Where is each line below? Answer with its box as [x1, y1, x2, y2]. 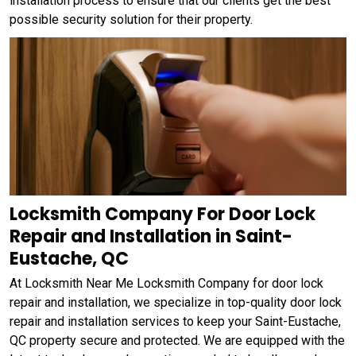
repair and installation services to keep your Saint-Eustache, [10, 314, 341, 330]
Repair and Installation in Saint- [10, 224, 292, 250]
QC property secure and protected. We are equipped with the [10, 333, 345, 349]
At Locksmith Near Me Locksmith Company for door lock [10, 276, 323, 292]
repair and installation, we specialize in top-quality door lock [10, 295, 342, 311]
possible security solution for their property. [10, 11, 256, 27]
